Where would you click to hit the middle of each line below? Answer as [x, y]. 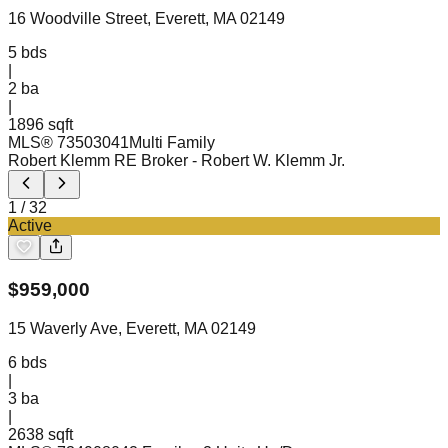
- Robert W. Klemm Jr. [268, 161]
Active [30, 226]
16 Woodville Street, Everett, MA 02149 [146, 19]
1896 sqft [40, 125]
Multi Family [172, 143]
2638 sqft [40, 434]
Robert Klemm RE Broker [98, 161]
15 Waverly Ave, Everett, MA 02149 [132, 328]
